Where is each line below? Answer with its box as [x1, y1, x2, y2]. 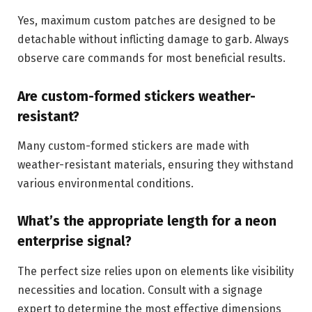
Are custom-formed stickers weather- [17, 88, 256, 104]
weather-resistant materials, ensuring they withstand [17, 158, 294, 172]
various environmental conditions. [17, 177, 194, 191]
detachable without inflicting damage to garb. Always [17, 33, 289, 47]
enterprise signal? [17, 233, 132, 250]
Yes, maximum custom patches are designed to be [17, 14, 276, 28]
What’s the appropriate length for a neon [17, 213, 276, 230]
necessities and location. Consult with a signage [17, 283, 263, 297]
